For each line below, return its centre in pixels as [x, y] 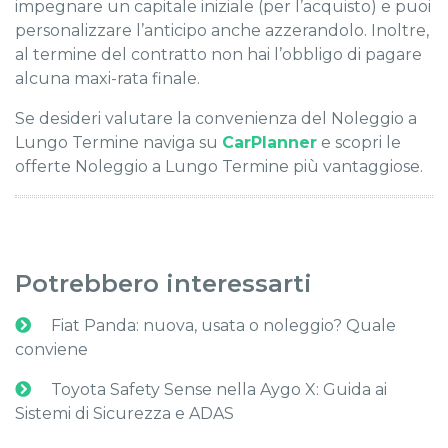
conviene [51, 350]
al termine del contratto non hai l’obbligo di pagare [218, 55]
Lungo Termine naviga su [116, 143]
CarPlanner [269, 143]
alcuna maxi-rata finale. [107, 79]
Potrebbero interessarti [163, 284]
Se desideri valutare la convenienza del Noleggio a [216, 119]
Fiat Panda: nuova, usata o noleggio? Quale [221, 326]
